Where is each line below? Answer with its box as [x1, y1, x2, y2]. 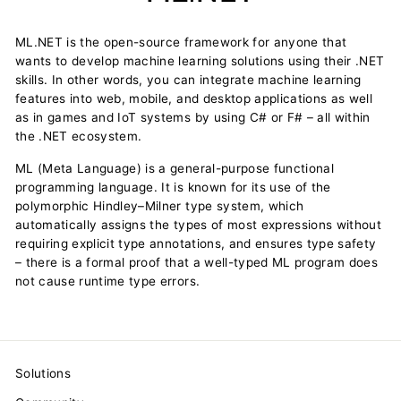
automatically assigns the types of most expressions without [15, 217, 382, 232]
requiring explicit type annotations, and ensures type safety [15, 235, 377, 251]
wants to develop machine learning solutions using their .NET [15, 53, 385, 68]
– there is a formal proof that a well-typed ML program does [15, 254, 379, 269]
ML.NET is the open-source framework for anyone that [15, 34, 347, 49]
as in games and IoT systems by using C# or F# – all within [15, 109, 371, 124]
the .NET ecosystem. [15, 128, 142, 143]
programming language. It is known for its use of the [15, 179, 331, 194]
